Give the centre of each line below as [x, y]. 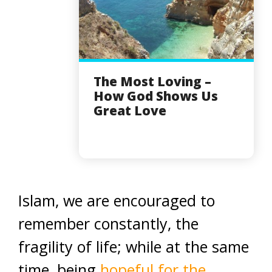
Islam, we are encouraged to [117, 200]
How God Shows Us [156, 96]
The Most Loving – [152, 81]
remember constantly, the [108, 223]
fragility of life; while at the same [134, 246]
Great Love [130, 110]
